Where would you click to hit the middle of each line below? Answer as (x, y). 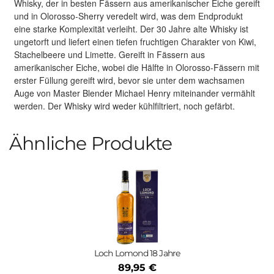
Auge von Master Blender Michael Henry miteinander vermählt (135, 93)
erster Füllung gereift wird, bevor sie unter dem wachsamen (129, 80)
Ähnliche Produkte (91, 143)
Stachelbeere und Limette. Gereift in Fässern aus (109, 54)
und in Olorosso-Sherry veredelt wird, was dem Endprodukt (128, 16)
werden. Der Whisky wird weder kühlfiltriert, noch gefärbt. (124, 106)
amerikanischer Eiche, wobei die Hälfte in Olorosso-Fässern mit (137, 67)
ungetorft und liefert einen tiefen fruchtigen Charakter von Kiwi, (135, 42)
